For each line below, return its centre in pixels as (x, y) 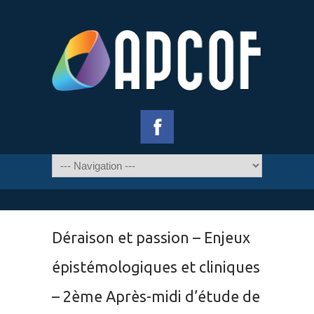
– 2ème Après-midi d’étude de (156, 296)
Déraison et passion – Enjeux (151, 238)
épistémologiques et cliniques (156, 267)
